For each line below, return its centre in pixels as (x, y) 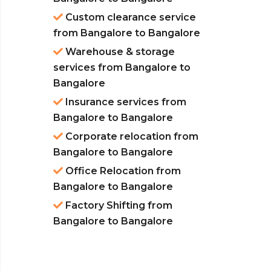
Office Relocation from (122, 171)
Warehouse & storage (119, 52)
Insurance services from (125, 102)
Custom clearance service (129, 18)
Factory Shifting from (118, 206)
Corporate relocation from (131, 137)
